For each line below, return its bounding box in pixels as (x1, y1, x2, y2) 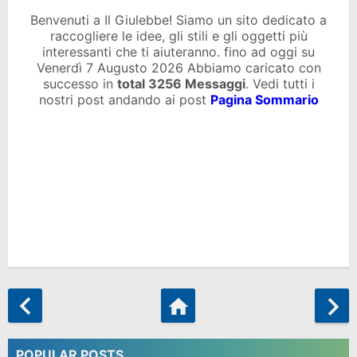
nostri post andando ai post (38, 92, 210, 108)
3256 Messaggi (147, 76, 245, 92)
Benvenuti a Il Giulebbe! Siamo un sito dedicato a (30, 12, 327, 28)
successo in (42, 76, 117, 92)
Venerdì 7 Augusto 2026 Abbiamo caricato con (36, 60, 321, 76)
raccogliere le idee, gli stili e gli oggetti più (49, 28, 308, 44)
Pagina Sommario (210, 92, 319, 108)
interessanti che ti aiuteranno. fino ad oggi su (42, 44, 315, 60)
